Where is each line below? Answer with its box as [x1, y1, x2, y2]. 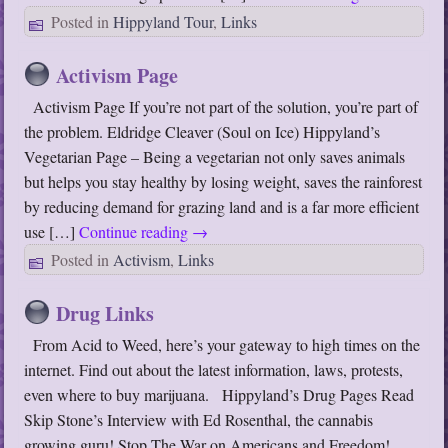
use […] [24, 221, 80, 243]
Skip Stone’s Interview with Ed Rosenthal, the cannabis [24, 409, 374, 431]
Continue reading [79, 221, 193, 243]
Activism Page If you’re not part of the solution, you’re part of [24, 96, 419, 118]
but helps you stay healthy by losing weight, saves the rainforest [24, 171, 423, 193]
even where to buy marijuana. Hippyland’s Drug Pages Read [24, 384, 415, 406]
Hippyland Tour [113, 11, 214, 33]
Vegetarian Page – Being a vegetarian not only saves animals [24, 146, 406, 168]
